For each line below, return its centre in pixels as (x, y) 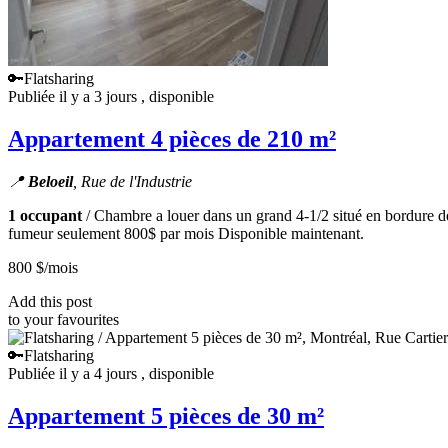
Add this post (50, 301)
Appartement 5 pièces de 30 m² (166, 415)
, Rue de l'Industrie (132, 181)
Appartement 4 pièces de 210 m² (172, 138)
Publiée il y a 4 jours (74, 373)
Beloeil (50, 181)
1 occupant (45, 215)
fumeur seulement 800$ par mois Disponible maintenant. (186, 233)
